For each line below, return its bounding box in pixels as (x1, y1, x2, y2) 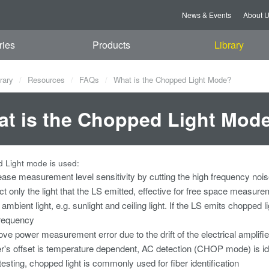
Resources (28, 74, 65, 85)
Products (92, 38, 131, 52)
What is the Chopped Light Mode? (111, 74, 231, 85)
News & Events (182, 10, 231, 20)
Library (214, 38, 244, 52)
